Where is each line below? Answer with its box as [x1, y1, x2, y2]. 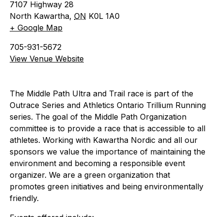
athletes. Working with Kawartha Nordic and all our [10, 135, 198, 145]
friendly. [10, 193, 39, 203]
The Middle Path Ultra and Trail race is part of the [10, 89, 193, 98]
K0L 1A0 [89, 11, 120, 21]
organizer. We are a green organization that [10, 170, 170, 180]
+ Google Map [10, 23, 62, 32]
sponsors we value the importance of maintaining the [10, 147, 205, 156]
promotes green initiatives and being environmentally [10, 182, 203, 191]
